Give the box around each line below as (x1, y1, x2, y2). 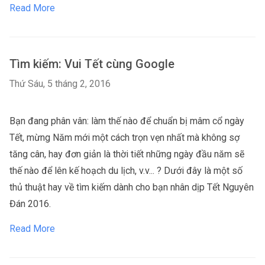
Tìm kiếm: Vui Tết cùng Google (9, 57, 174, 71)
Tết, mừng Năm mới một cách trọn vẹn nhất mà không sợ (9, 132, 240, 143)
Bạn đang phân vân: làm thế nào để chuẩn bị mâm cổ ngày (9, 115, 244, 127)
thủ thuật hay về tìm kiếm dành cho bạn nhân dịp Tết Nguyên (9, 182, 254, 193)
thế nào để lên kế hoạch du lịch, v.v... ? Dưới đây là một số (9, 165, 243, 176)
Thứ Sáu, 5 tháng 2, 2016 (9, 78, 111, 89)
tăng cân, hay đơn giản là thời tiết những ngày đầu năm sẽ (9, 148, 244, 160)
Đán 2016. (9, 198, 51, 209)
